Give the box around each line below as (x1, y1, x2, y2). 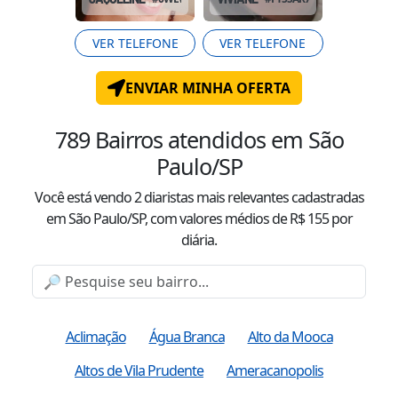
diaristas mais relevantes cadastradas (143, 187, 364, 207)
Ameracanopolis (227, 360, 323, 380)
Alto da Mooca (247, 326, 333, 346)
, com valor (144, 208, 209, 228)
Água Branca (148, 326, 225, 346)
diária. (181, 229, 217, 250)
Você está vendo (34, 187, 134, 207)
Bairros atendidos (94, 123, 266, 155)
